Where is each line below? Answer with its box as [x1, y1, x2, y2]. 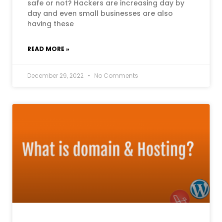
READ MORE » [27, 45, 69, 53]
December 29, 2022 [27, 71, 85, 80]
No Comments [93, 71, 138, 80]
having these [27, 19, 74, 29]
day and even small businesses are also [27, 8, 173, 18]
